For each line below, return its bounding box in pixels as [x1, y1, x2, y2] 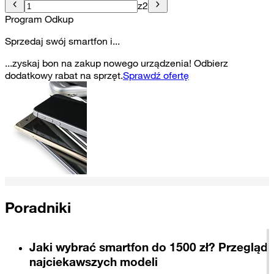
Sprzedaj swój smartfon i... [5, 34, 120, 47]
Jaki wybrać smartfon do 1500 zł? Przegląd [29, 240, 268, 255]
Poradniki [5, 198, 71, 217]
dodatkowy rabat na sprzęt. [5, 68, 123, 81]
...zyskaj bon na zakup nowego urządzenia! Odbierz [5, 56, 228, 69]
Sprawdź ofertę [123, 68, 189, 81]
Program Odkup [5, 12, 73, 25]
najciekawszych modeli [29, 254, 158, 270]
